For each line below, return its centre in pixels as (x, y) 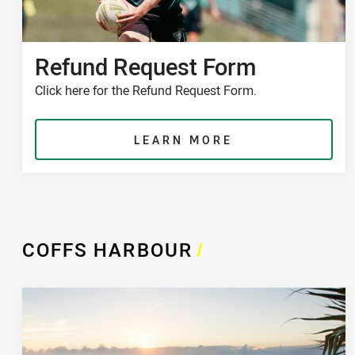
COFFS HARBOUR (108, 249)
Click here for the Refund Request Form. (146, 90)
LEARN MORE (184, 139)
